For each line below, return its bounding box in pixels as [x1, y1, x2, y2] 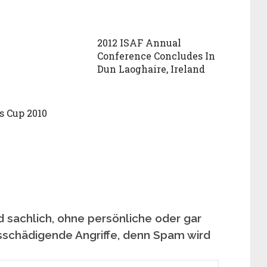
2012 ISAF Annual [97, 36, 182, 49]
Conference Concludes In [97, 49, 216, 62]
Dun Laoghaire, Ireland [97, 62, 206, 75]
